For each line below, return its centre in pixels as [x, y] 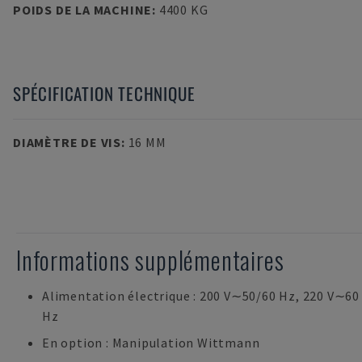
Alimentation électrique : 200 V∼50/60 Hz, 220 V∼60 [201, 296]
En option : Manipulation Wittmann [151, 343]
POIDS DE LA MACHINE [83, 10]
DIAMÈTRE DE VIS [67, 142]
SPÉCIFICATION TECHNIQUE [104, 93]
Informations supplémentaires [150, 260]
